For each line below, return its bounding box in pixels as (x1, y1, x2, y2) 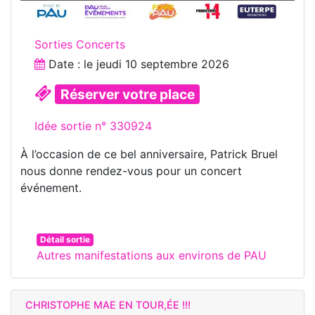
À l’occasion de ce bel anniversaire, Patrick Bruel (20, 146, 278, 161)
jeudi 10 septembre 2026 (96, 56, 229, 71)
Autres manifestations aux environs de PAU (37, 247, 266, 262)
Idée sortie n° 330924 (34, 118, 152, 133)
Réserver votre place (60, 85, 195, 103)
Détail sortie (39, 233, 90, 245)
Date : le (45, 56, 96, 71)
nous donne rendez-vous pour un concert (20, 163, 242, 178)
